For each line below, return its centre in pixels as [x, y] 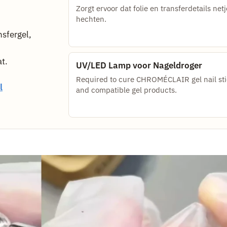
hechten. [91, 19]
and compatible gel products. [126, 90]
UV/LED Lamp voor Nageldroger [139, 65]
